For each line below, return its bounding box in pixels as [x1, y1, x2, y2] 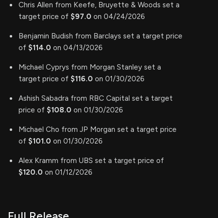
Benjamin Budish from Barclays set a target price [18, 32, 182, 41]
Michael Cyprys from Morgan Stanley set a [18, 63, 161, 72]
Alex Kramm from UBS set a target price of [18, 156, 164, 165]
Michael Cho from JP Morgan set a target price [18, 125, 177, 134]
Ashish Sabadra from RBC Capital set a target [18, 94, 173, 103]
